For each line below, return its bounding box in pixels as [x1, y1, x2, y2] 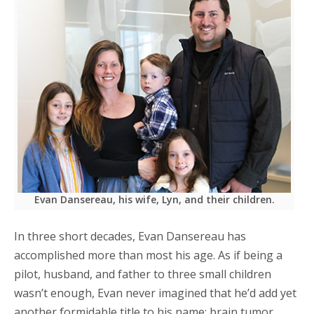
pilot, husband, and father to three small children [14, 266, 271, 282]
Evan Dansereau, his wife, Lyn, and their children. [34, 192, 275, 206]
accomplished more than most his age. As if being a [14, 247, 282, 263]
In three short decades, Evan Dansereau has [14, 228, 246, 244]
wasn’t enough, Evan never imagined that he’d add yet [14, 285, 296, 301]
